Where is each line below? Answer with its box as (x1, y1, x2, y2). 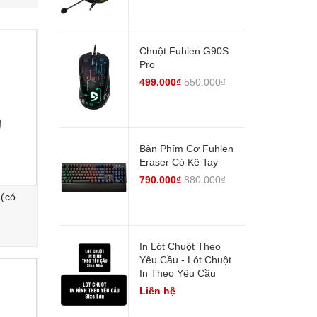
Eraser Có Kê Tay (139, 156, 218, 168)
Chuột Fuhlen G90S (139, 45, 229, 57)
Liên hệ (139, 285, 175, 297)
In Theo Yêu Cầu (139, 267, 216, 279)
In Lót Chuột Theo (139, 241, 221, 253)
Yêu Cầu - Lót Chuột (139, 254, 231, 266)
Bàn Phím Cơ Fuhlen (139, 143, 234, 155)
